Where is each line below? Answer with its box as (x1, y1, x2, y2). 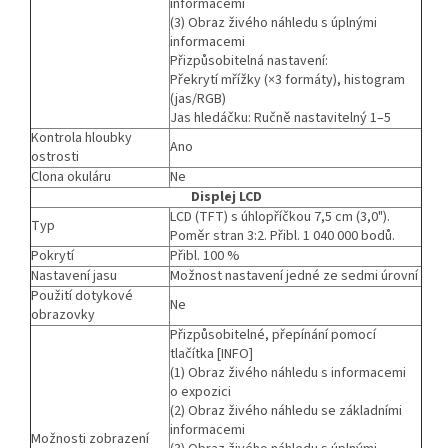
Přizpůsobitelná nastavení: (170, 50, 328, 71)
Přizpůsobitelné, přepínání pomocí (170, 324, 376, 345)
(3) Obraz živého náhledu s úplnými (170, 12, 377, 33)
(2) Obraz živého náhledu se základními (170, 400, 402, 421)
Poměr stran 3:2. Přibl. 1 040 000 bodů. (170, 225, 395, 246)
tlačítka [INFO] (170, 343, 253, 364)
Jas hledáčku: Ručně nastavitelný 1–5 (170, 107, 391, 128)
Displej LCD (190, 186, 262, 207)
